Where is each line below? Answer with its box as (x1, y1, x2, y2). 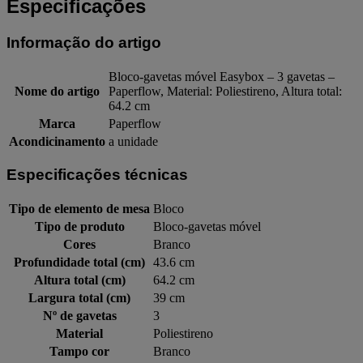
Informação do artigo (6, 33, 161, 51)
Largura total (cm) (28, 290, 130, 305)
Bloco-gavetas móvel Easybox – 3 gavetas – (109, 69, 335, 83)
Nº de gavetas (42, 308, 117, 322)
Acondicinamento (9, 134, 105, 148)
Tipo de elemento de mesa (9, 201, 150, 216)
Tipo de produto (34, 219, 125, 233)
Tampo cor (49, 344, 109, 358)
